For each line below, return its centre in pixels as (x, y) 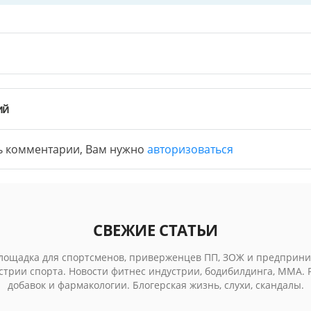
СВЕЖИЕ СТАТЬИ (155, 230)
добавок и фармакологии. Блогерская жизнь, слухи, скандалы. (155, 285)
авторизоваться (190, 150)
